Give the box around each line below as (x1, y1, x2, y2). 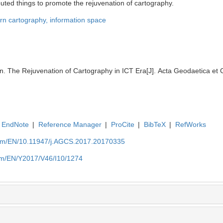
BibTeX (143, 120, 166, 129)
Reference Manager (38, 120, 102, 129)
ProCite (111, 120, 134, 129)
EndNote (1, 120, 29, 129)
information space (50, 16, 106, 24)
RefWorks (175, 120, 206, 129)
